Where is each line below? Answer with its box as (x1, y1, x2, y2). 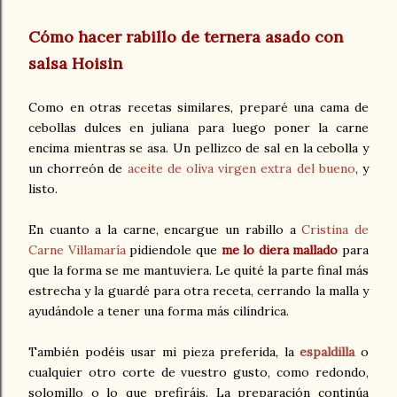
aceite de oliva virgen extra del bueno (127, 160, 355, 177)
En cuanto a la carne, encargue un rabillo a (28, 222, 302, 238)
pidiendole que (129, 242, 222, 259)
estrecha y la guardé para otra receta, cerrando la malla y (28, 283, 369, 300)
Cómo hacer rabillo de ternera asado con (28, 27, 343, 48)
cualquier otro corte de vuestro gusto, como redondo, (28, 364, 369, 381)
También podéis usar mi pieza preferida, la (28, 344, 300, 361)
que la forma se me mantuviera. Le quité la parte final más (28, 262, 369, 279)
